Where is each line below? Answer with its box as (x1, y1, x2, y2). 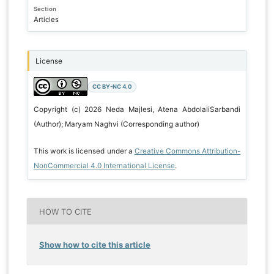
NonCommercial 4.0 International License (33, 161, 175, 171)
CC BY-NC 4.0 (92, 83, 132, 91)
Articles (33, 15, 59, 24)
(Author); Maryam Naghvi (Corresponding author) (33, 120, 199, 129)
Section (33, 6, 56, 13)
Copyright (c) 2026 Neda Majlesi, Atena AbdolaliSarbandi (33, 105, 241, 114)
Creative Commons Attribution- (134, 147, 241, 156)
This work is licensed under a (33, 147, 135, 156)
